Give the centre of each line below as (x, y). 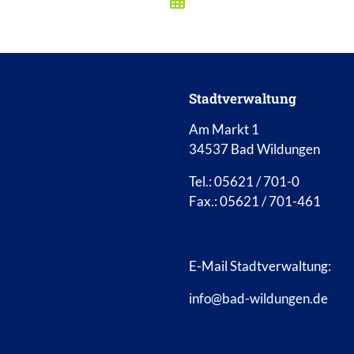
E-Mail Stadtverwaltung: (260, 266)
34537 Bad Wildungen (254, 149)
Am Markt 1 (224, 130)
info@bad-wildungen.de (258, 299)
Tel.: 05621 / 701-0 (244, 182)
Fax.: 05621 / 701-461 (255, 201)
